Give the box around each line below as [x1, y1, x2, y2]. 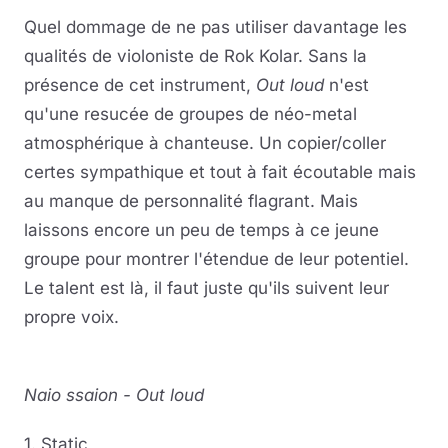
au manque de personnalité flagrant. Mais [24, 190, 358, 211]
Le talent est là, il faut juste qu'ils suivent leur [24, 277, 389, 298]
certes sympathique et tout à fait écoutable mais [24, 161, 416, 182]
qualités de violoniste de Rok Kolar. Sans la [24, 45, 367, 66]
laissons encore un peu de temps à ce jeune [24, 219, 379, 240]
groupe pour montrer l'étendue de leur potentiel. [24, 248, 409, 269]
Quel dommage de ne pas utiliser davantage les [24, 16, 407, 37]
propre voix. [24, 306, 119, 327]
